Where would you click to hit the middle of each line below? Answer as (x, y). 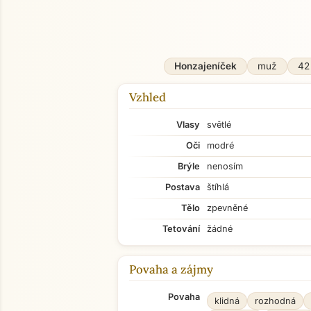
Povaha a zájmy (171, 269)
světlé (219, 125)
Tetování (181, 229)
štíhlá (218, 187)
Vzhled (148, 97)
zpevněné (227, 208)
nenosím (225, 166)
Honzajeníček (205, 66)
